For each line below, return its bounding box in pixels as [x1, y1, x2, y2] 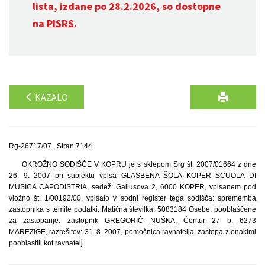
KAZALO [33, 91, 68, 103]
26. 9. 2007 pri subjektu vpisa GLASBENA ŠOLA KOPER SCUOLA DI [9, 172, 256, 180]
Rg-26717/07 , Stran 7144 [9, 142, 92, 150]
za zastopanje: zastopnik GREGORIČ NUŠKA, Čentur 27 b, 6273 [9, 216, 256, 225]
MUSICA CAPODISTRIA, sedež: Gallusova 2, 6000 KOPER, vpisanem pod [9, 183, 256, 191]
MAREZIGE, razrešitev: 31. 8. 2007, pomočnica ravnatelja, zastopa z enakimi [9, 228, 256, 236]
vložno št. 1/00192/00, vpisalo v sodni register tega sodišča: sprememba [9, 194, 256, 202]
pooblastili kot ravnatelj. [9, 239, 85, 247]
